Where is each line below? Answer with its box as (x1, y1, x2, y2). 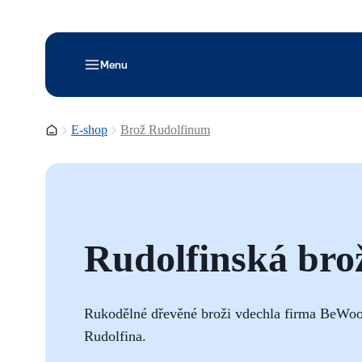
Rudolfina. (84, 327, 146, 344)
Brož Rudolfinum (120, 123, 210, 137)
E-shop (71, 123, 107, 137)
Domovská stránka (44, 123, 140, 137)
